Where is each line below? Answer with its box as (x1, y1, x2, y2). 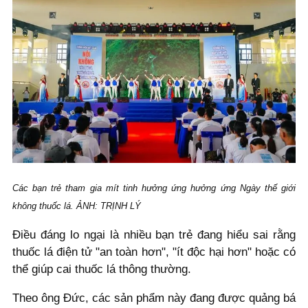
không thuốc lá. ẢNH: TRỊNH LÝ (12, 201, 141, 212)
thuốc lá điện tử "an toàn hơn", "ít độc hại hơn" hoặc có (12, 245, 296, 259)
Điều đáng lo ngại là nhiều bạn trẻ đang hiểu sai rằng (12, 228, 296, 242)
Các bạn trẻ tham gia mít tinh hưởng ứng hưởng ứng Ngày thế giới (12, 183, 296, 194)
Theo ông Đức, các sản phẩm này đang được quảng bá (12, 291, 296, 305)
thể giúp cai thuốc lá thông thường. (12, 263, 195, 276)
